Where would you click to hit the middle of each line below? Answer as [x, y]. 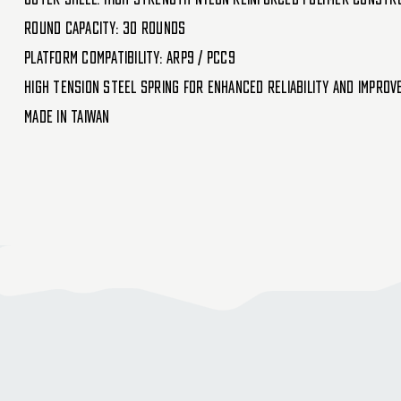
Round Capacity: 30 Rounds [105, 28]
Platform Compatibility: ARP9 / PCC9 [130, 57]
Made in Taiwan [67, 116]
